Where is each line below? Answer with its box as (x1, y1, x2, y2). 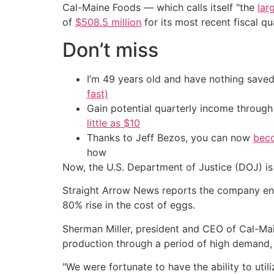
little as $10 (87, 116, 140, 129)
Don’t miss (62, 37, 158, 62)
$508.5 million (75, 16, 141, 29)
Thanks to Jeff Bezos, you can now (87, 131, 253, 144)
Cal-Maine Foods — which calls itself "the (62, 1, 257, 14)
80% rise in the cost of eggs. (62, 199, 195, 212)
